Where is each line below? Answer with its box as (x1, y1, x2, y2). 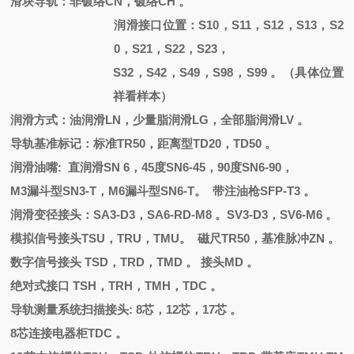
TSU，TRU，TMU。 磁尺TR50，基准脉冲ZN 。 (81, 232, 341, 245)
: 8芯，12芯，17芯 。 (129, 303, 243, 316)
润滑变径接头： (10, 208, 94, 221)
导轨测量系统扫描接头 (10, 303, 130, 316)
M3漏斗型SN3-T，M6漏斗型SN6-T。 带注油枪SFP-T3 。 (10, 184, 316, 198)
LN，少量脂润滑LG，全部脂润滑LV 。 (105, 113, 310, 126)
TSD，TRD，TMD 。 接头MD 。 (85, 255, 259, 269)
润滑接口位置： (114, 18, 199, 32)
